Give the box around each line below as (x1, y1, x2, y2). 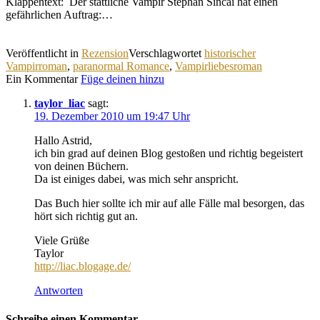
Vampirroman (6, 60, 67, 73)
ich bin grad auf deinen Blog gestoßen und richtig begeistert (34, 147, 303, 160)
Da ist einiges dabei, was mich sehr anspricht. (34, 173, 239, 186)
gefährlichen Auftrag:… (6, 9, 113, 21)
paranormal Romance (73, 60, 169, 73)
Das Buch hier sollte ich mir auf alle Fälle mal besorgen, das (34, 197, 304, 210)
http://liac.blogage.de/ (34, 260, 131, 273)
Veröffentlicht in (6, 47, 81, 60)
